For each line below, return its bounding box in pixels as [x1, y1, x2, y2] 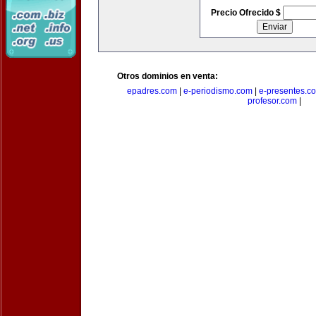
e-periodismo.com [183, 86, 253, 96]
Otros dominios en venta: [117, 71, 218, 81]
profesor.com [248, 96, 297, 106]
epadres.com [127, 86, 177, 96]
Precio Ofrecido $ [210, 8, 283, 18]
